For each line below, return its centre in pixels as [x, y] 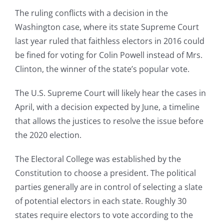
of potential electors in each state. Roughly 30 [101, 201]
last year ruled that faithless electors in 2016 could [110, 41]
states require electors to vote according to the [104, 215]
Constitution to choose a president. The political [105, 173]
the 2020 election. [48, 135]
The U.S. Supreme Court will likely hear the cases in [110, 93]
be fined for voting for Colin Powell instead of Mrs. [109, 55]
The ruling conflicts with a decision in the [91, 13]
